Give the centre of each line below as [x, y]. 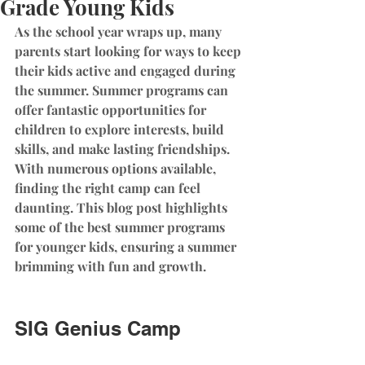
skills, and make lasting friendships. [124, 149]
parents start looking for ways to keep [130, 51]
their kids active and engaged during [127, 70]
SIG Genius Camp [98, 328]
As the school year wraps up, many [120, 31]
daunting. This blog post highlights [123, 207]
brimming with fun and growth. [112, 266]
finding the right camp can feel [109, 188]
